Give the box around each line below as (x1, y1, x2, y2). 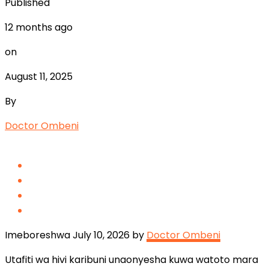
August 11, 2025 (5, 69, 73, 83)
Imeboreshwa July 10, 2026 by (5, 228, 147, 242)
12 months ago (5, 20, 73, 34)
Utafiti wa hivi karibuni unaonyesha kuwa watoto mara (5, 252, 258, 267)
